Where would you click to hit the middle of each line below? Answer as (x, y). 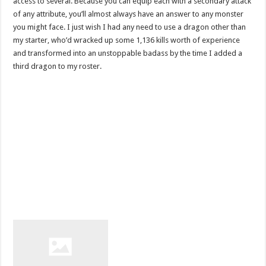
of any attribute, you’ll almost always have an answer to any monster (129, 14)
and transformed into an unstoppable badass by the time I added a (128, 53)
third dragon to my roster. (58, 66)
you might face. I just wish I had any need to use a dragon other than (130, 27)
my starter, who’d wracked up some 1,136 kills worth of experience (127, 40)
